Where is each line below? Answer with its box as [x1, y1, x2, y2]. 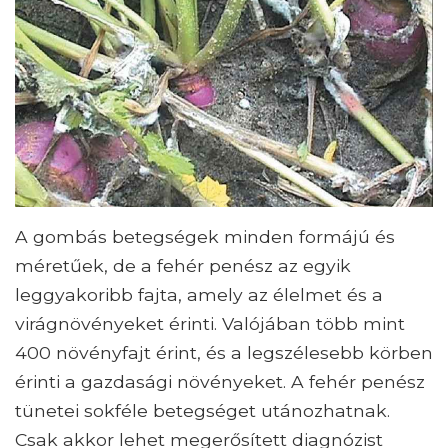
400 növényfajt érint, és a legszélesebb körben [15, 342, 433, 364]
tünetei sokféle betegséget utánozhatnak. [15, 400, 390, 422]
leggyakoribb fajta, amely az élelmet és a [15, 284, 383, 306]
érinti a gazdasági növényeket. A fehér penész [15, 371, 425, 393]
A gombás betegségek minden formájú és [15, 226, 395, 248]
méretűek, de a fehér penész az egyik [15, 255, 351, 277]
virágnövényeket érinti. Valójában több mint [15, 313, 405, 335]
